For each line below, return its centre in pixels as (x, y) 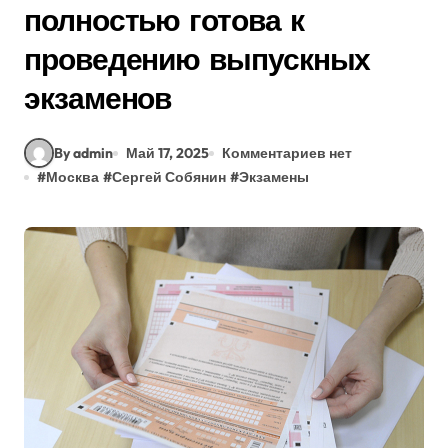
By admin (83, 152)
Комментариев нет (287, 152)
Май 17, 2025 (167, 152)
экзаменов (98, 98)
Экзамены (274, 177)
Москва (72, 177)
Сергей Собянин (169, 177)
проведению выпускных (197, 59)
